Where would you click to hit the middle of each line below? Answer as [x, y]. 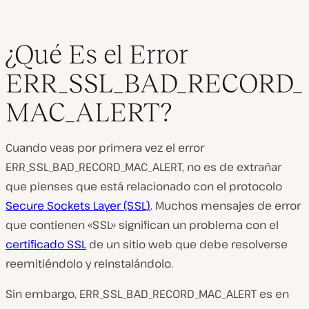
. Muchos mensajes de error [226, 206]
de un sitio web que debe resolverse [187, 244]
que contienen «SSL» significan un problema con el [142, 225]
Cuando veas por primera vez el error [105, 148]
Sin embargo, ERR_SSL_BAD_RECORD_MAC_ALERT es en [147, 294]
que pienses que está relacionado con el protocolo [144, 186]
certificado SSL [46, 244]
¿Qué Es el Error [97, 54]
